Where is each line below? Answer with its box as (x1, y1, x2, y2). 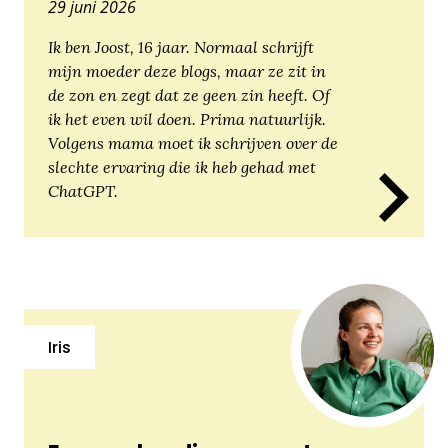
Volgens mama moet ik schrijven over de (48, 137, 338, 154)
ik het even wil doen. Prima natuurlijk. (48, 113, 326, 130)
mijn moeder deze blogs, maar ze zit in (48, 65, 326, 82)
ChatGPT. (48, 185, 118, 202)
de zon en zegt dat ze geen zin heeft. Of (48, 89, 330, 106)
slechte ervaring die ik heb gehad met (48, 161, 316, 178)
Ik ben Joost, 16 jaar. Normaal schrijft (48, 41, 314, 58)
